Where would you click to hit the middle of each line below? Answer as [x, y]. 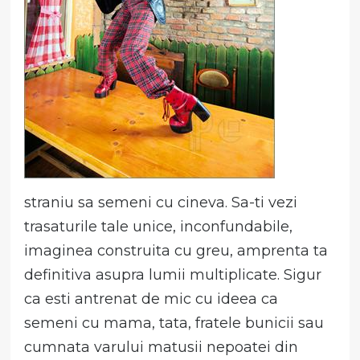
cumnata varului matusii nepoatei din [162, 347]
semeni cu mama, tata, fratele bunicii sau [174, 323]
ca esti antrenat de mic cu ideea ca [151, 299]
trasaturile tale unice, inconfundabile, [159, 226]
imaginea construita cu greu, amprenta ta [176, 250]
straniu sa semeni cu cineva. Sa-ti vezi [161, 202]
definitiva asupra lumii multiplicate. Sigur [173, 274]
